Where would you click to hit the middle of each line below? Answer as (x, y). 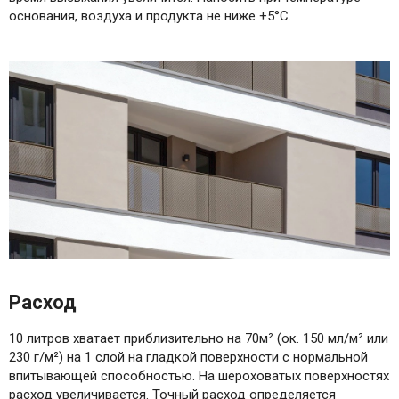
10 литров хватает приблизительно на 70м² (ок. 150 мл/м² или (199, 339)
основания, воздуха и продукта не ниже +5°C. (150, 16)
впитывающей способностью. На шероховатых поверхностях (199, 376)
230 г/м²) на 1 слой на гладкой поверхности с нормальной (188, 358)
